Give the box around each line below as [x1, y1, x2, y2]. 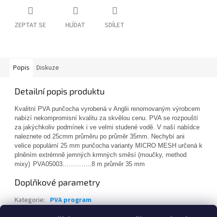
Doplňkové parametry [15, 177, 100, 188]
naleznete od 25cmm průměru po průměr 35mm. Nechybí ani [15, 133, 185, 140]
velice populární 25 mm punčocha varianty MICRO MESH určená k [15, 142, 202, 150]
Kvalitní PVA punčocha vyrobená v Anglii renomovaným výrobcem [15, 105, 200, 113]
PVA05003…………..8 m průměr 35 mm [33, 160, 145, 168]
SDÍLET [105, 20, 124, 31]
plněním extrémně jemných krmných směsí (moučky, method [15, 151, 186, 159]
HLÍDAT [65, 20, 85, 31]
